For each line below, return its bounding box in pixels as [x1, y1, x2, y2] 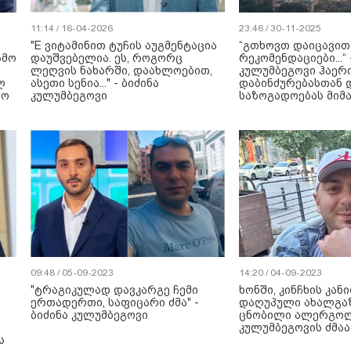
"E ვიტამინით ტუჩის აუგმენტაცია [31, 39, 217, 52]
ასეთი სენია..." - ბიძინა [31, 77, 159, 89]
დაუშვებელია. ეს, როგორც [31, 52, 183, 64]
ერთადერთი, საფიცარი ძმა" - [31, 296, 199, 309]
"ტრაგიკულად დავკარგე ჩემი [31, 284, 198, 296]
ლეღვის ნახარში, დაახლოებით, [31, 64, 212, 77]
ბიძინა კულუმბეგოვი [31, 309, 148, 321]
